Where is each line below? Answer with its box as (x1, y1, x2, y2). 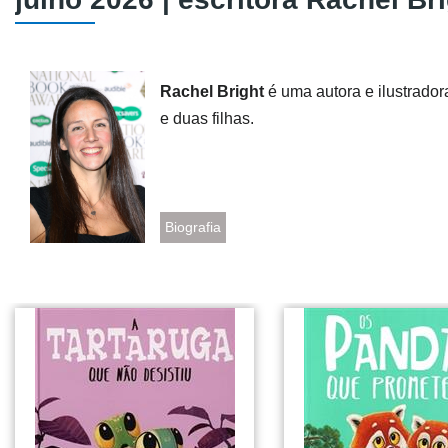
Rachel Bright (159, 83, 264, 100)
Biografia (164, 219, 221, 235)
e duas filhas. (159, 110, 254, 127)
